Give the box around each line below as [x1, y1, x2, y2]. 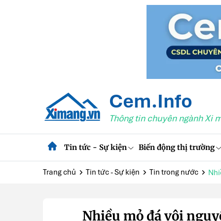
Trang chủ [43, 167, 76, 177]
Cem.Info [109, 88, 192, 113]
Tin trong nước [149, 167, 198, 177]
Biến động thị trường [139, 143, 215, 152]
